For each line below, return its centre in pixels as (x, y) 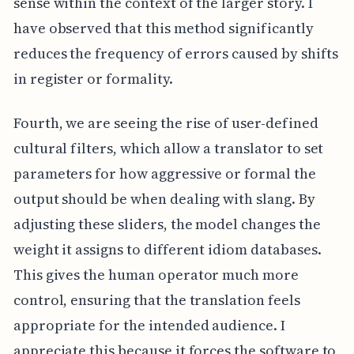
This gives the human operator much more (156, 274)
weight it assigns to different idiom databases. (167, 249)
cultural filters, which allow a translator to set (168, 148)
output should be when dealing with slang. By (164, 198)
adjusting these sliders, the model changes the (167, 224)
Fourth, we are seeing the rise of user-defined (166, 122)
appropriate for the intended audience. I (149, 325)
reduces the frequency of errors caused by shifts (175, 53)
